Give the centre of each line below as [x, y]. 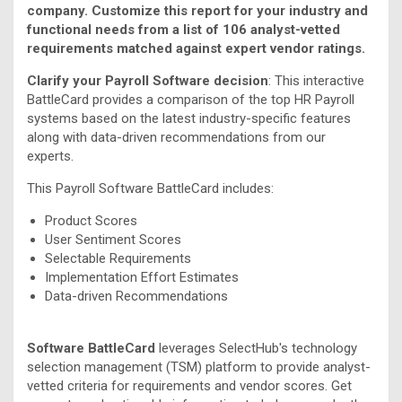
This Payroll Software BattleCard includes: [150, 188]
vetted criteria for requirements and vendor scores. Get [189, 385]
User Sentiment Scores [113, 239]
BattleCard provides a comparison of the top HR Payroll [191, 99]
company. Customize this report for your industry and [197, 10]
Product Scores [91, 220]
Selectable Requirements [118, 258]
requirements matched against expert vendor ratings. [196, 48]
